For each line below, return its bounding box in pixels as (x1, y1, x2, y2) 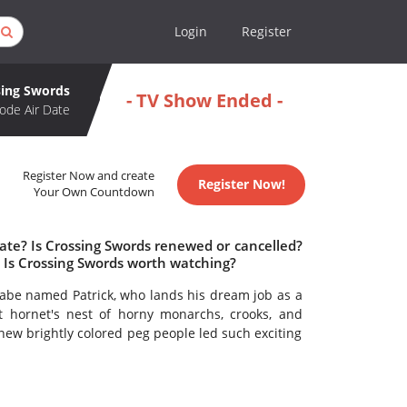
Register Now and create (23, 168, 155, 184)
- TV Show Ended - (125, 87, 283, 113)
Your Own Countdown (34, 184, 155, 201)
